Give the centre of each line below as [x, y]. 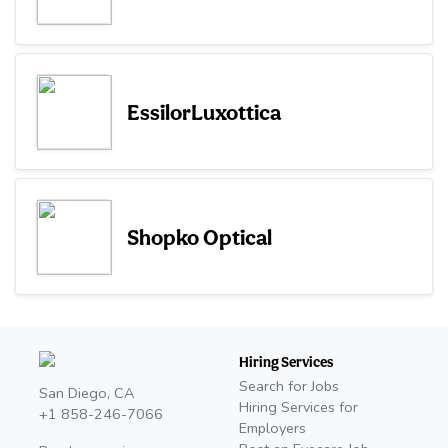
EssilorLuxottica [204, 111]
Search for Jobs [289, 386]
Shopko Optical [199, 236]
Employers [272, 428]
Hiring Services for [298, 407]
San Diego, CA [86, 393]
